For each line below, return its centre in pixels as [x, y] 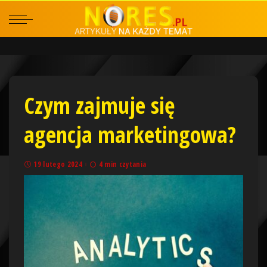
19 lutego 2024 [58, 164]
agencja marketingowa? [130, 134]
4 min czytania [122, 164]
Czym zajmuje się [99, 105]
